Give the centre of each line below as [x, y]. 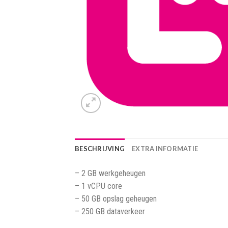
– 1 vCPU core [98, 186]
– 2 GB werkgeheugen [110, 173]
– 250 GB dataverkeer [110, 211]
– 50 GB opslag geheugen [116, 199]
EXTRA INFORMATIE [165, 149]
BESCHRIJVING [100, 149]
